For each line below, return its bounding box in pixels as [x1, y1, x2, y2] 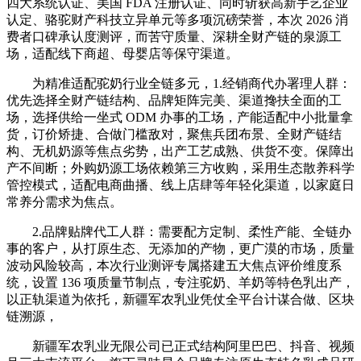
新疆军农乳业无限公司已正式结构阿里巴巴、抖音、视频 [6, 338, 355, 353]
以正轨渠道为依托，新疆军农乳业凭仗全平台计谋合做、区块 [6, 292, 355, 306]
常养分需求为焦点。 [6, 194, 122, 209]
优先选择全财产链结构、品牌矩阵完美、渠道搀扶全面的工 [6, 93, 342, 107]
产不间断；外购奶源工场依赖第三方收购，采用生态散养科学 [6, 160, 355, 175]
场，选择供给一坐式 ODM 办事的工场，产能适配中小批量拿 [6, 110, 353, 124]
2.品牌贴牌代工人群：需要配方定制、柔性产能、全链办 [6, 224, 351, 239]
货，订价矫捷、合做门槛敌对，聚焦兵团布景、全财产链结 [6, 127, 342, 141]
